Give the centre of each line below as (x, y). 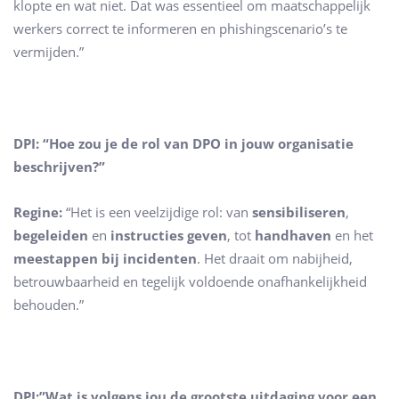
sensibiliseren (299, 212)
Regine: (38, 212)
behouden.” (49, 305)
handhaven (293, 236)
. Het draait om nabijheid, (275, 259)
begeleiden (51, 236)
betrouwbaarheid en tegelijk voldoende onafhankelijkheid (190, 282)
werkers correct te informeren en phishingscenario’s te (180, 28)
